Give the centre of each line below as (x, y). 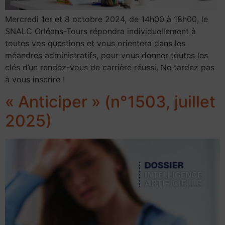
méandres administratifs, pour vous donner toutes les (106, 55)
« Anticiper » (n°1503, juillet (110, 102)
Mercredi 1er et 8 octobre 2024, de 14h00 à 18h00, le (106, 19)
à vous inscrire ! (35, 79)
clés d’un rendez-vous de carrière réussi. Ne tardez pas (110, 67)
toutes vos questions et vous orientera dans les (95, 43)
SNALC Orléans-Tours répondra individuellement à (100, 31)
